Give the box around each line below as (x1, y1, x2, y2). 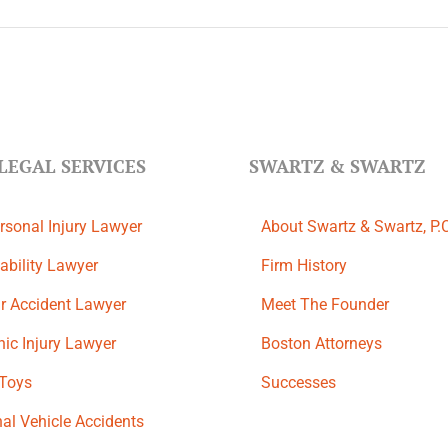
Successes (261, 373, 336, 392)
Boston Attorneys (261, 334, 382, 353)
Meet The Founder (261, 295, 389, 314)
